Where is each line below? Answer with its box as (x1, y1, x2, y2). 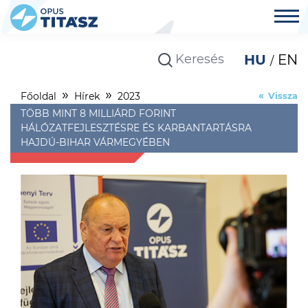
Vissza (268, 91, 298, 101)
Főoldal (21, 90, 56, 102)
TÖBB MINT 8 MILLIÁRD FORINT (21, 107, 176, 120)
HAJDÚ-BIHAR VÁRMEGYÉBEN (21, 136, 170, 148)
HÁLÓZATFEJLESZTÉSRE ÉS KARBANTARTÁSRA (21, 122, 252, 134)
